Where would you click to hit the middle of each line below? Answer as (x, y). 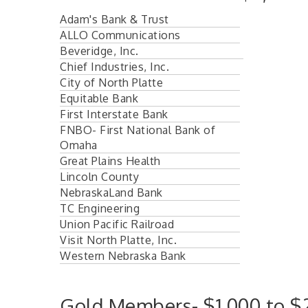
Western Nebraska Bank (123, 255)
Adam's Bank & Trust (114, 19)
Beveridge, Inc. (99, 51)
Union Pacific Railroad (117, 224)
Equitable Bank (99, 98)
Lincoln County (99, 176)
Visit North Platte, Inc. (118, 240)
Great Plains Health (110, 161)
